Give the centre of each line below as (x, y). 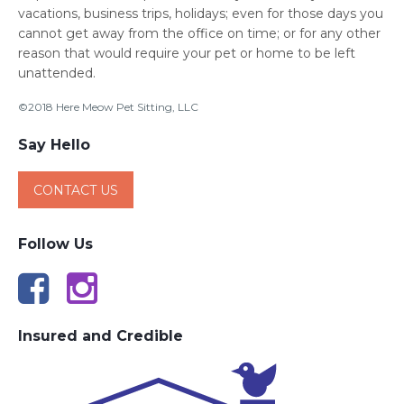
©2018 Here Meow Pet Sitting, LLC (108, 107)
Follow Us (55, 244)
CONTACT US (76, 190)
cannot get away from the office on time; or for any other (199, 33)
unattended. (57, 73)
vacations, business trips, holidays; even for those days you (201, 14)
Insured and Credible (101, 336)
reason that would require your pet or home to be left (187, 53)
